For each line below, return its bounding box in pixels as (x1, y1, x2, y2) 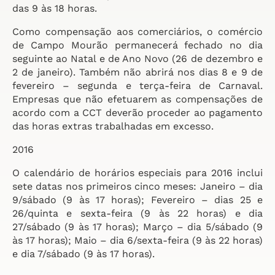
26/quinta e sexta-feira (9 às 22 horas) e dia (12, 207, 263, 219)
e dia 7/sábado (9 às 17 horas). (12, 248, 155, 260)
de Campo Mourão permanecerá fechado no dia (12, 39, 263, 51)
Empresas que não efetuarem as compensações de (12, 93, 263, 105)
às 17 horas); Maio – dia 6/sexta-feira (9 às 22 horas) (12, 234, 263, 246)
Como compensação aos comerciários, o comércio (12, 26, 263, 37)
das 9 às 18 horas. (12, 2, 97, 14)
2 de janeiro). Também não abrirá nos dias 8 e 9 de (12, 66, 263, 78)
